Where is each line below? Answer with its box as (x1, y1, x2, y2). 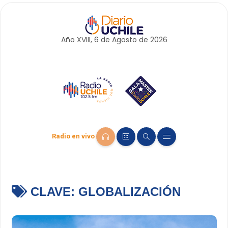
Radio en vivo (52, 132, 95, 140)
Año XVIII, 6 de (61, 35, 112, 45)
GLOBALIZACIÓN (78, 185, 181, 199)
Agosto (111, 35, 137, 45)
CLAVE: (26, 185, 78, 199)
